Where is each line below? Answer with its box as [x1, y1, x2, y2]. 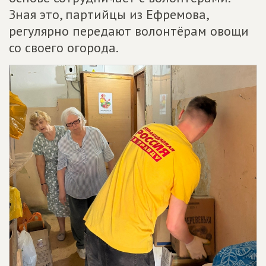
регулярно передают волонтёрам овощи [9, 22, 249, 39]
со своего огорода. [9, 39, 119, 56]
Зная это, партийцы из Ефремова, [9, 5, 208, 23]
